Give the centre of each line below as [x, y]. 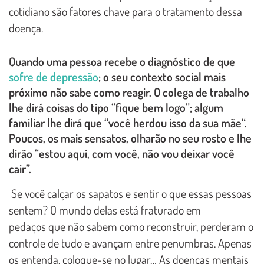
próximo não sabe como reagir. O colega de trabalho [129, 92]
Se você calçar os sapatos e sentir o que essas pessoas [130, 193]
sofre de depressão [54, 76]
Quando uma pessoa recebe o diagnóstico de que [122, 61]
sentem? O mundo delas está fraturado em [105, 209]
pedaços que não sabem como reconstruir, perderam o [131, 226]
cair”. [20, 168]
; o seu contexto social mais [162, 76]
